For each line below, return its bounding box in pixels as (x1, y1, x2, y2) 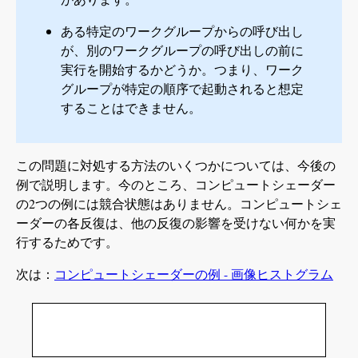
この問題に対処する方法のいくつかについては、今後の (16, 157, 336, 174)
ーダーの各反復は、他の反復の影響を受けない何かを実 (16, 214, 336, 232)
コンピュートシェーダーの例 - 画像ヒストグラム (54, 265, 333, 283)
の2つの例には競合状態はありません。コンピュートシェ (16, 195, 342, 213)
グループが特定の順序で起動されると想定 (61, 80, 304, 97)
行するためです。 (16, 233, 118, 251)
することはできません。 (61, 99, 201, 117)
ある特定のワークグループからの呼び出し (61, 22, 304, 40)
